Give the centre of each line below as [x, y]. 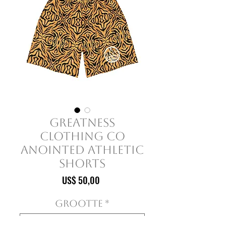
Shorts [82, 163]
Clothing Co [82, 136]
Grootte [79, 203]
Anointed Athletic [82, 150]
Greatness [82, 123]
